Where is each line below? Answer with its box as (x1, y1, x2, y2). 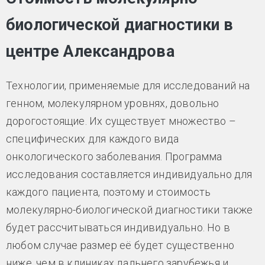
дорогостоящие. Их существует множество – (6, 115, 236, 128)
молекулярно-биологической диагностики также (6, 203, 253, 216)
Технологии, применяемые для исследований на (6, 79, 250, 92)
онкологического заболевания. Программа (6, 150, 222, 163)
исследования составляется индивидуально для (6, 168, 253, 181)
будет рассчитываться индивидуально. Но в (6, 221, 230, 234)
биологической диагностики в (6, 15, 234, 35)
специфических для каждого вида (6, 132, 179, 146)
